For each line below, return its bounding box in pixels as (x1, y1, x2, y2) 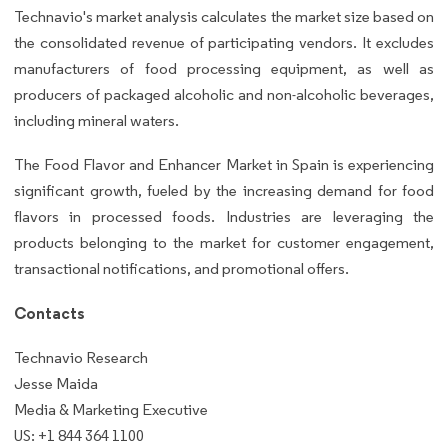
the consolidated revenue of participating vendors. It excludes (14, 33, 434, 53)
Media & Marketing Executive (14, 400, 208, 420)
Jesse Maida (14, 374, 98, 394)
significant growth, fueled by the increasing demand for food (14, 181, 434, 201)
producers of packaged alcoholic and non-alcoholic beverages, (14, 85, 434, 105)
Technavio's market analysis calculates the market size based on (14, 7, 434, 27)
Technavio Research (14, 348, 148, 368)
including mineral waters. (14, 111, 179, 131)
